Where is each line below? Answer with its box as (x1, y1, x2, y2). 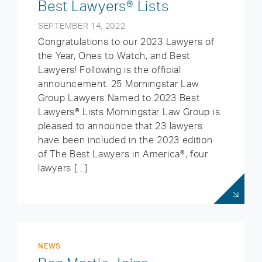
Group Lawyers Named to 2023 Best (38, 92, 200, 104)
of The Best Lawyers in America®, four (38, 148, 208, 160)
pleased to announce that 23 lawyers (38, 120, 203, 132)
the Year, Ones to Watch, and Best (38, 50, 191, 61)
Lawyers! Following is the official (38, 64, 181, 75)
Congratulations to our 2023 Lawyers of (38, 36, 215, 47)
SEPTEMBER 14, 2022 (38, 20, 126, 30)
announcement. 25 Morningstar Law (38, 78, 199, 89)
